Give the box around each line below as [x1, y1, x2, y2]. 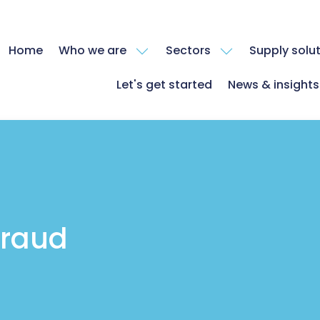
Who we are [59, 42, 127, 59]
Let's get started [116, 76, 213, 94]
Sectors [165, 42, 211, 59]
